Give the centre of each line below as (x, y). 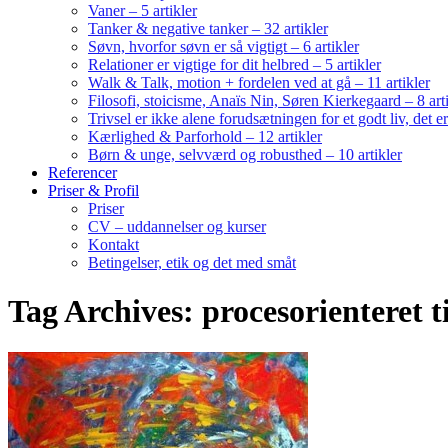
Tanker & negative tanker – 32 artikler (208, 28)
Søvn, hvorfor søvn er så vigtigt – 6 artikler (223, 46)
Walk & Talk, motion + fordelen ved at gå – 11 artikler (259, 82)
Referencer (82, 172)
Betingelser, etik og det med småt (192, 262)
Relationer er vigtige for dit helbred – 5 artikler (234, 64)
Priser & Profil (93, 190)
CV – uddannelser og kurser (177, 226)
